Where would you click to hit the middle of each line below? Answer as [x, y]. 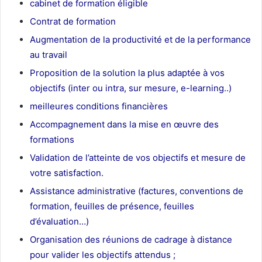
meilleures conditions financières [99, 106]
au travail [49, 54]
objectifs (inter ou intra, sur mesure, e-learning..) [131, 88]
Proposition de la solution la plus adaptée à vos [127, 73]
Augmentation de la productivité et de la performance [140, 39]
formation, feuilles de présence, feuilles [112, 206]
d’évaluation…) [59, 221]
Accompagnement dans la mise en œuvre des [124, 124]
